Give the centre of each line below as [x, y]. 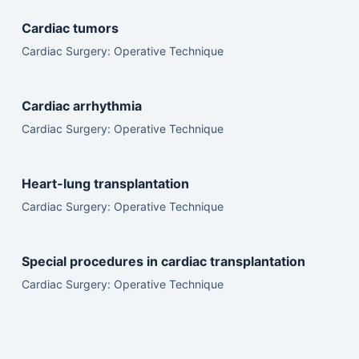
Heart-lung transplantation [105, 184]
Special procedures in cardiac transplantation [163, 261]
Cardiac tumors [70, 28]
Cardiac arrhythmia [81, 106]
